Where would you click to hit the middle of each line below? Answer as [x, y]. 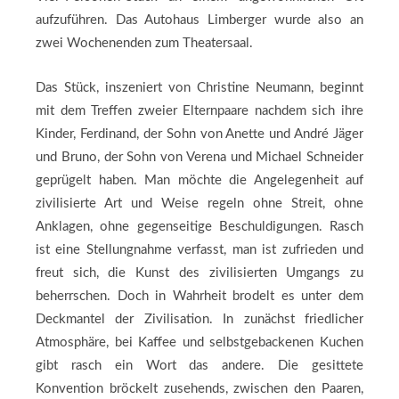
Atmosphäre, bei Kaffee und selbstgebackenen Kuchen [199, 342]
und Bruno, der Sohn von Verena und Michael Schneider [199, 157]
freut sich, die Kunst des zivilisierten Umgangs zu [199, 273]
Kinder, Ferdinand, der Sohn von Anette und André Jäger [199, 134]
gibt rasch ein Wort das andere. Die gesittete [199, 366]
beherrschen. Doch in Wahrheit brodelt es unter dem [199, 296]
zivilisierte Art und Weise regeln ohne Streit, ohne [199, 204]
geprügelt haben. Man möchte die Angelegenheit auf [199, 180]
